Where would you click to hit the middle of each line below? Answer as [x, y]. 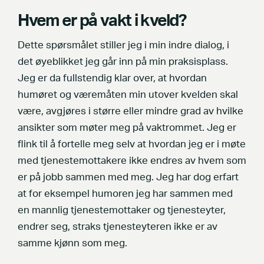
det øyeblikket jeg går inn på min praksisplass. [123, 62]
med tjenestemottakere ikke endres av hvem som [132, 161]
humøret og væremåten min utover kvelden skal [128, 95]
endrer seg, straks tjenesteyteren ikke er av [118, 227]
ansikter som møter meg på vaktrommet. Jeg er [127, 128]
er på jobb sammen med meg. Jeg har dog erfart [128, 178]
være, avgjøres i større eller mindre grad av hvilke [131, 112]
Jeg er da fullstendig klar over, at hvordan [112, 79]
